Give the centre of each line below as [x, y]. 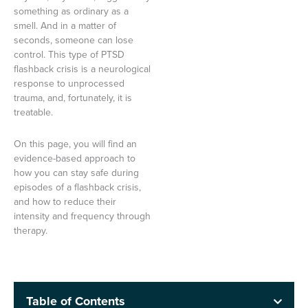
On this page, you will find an [75, 144]
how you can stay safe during [76, 173]
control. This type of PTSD [69, 55]
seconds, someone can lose [74, 40]
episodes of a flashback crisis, [77, 187]
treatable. [35, 112]
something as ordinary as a [71, 11]
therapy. [31, 230]
